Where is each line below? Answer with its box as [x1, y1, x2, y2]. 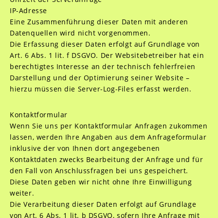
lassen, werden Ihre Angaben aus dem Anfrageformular [9, 132, 207, 142]
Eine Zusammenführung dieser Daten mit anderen [9, 17, 188, 26]
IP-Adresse [9, 6, 47, 15]
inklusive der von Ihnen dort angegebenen [9, 144, 160, 153]
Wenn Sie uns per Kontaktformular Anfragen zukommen [9, 121, 208, 130]
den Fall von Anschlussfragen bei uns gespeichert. [9, 166, 189, 175]
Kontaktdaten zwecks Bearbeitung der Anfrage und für [9, 155, 203, 164]
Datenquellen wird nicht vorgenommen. [9, 28, 151, 37]
